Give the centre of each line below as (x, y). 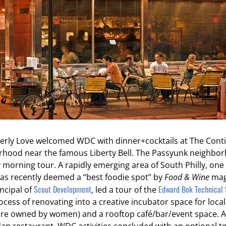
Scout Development (63, 189)
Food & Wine (187, 177)
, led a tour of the (125, 189)
